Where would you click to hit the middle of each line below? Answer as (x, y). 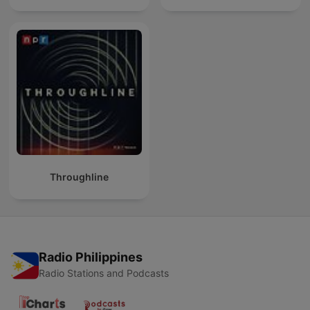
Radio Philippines (91, 257)
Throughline (79, 177)
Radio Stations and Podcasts (104, 273)
